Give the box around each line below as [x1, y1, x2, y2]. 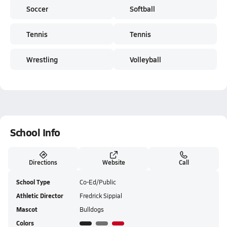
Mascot [16, 205, 37, 214]
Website [102, 158, 125, 166]
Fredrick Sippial [80, 192, 122, 200]
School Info [10, 125, 60, 139]
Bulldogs [80, 205, 104, 213]
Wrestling [26, 54, 58, 64]
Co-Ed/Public [80, 178, 116, 186]
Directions [29, 158, 58, 166]
